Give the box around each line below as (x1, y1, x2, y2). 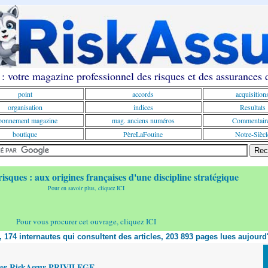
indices (133, 102, 153, 112)
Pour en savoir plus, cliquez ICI (48, 184, 124, 192)
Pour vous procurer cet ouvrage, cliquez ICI (16, 216, 156, 227)
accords (132, 89, 154, 99)
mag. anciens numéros (111, 115, 175, 125)
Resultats (239, 102, 266, 112)
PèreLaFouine (123, 129, 163, 139)
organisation (7, 102, 42, 112)
